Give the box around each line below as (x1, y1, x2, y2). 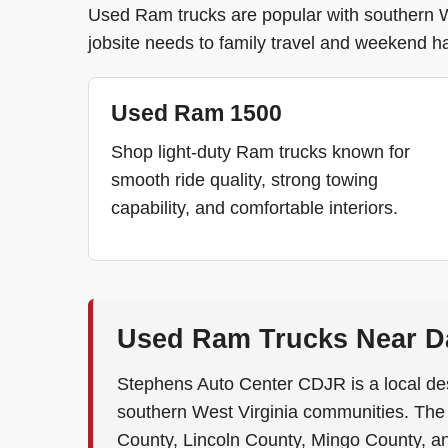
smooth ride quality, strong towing (111, 170, 378, 190)
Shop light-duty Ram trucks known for (111, 142, 410, 162)
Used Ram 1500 (111, 101, 282, 126)
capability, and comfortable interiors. (111, 198, 398, 218)
